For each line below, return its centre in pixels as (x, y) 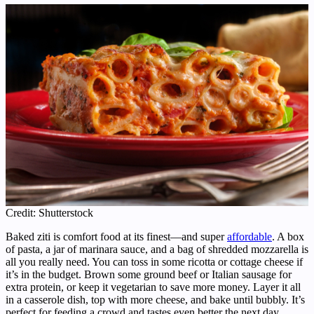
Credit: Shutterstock (49, 212)
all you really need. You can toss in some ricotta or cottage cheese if (154, 261)
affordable (250, 236)
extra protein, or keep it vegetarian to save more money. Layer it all (153, 287)
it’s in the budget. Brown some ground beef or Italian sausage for (149, 274)
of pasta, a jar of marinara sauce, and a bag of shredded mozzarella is (157, 249)
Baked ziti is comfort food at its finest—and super (116, 236)
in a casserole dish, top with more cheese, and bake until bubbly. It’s (155, 299)
